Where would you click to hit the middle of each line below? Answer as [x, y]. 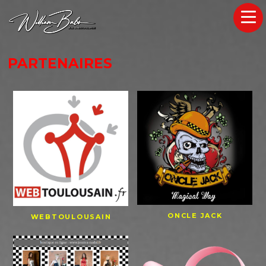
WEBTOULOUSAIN [71, 216]
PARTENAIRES [62, 63]
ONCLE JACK [195, 215]
